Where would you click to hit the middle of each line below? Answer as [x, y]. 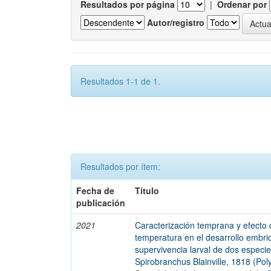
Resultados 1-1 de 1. [120, 81]
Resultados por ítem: [120, 166]
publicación [101, 203]
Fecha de [96, 191]
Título [147, 191]
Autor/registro [176, 22]
